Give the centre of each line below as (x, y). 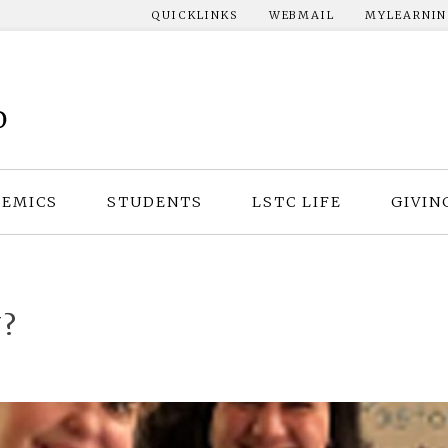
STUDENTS (154, 201)
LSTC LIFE (297, 201)
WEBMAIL (302, 14)
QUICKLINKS (195, 14)
